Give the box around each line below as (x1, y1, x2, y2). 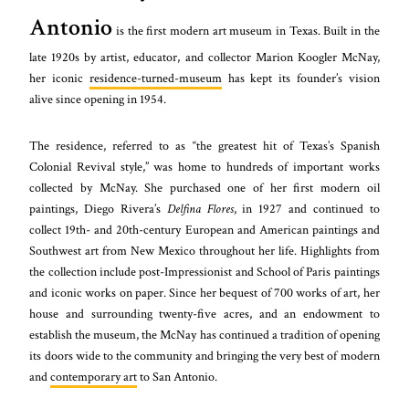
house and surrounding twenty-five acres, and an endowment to (29, 304, 380, 322)
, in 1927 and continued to (233, 199, 380, 217)
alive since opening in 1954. (29, 89, 167, 108)
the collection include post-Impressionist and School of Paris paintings (29, 262, 380, 280)
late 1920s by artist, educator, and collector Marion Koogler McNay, (29, 47, 380, 66)
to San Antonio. (137, 367, 218, 385)
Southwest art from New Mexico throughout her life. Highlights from (29, 241, 380, 259)
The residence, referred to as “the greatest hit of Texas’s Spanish (29, 136, 380, 154)
